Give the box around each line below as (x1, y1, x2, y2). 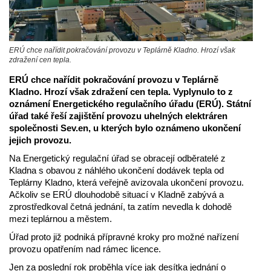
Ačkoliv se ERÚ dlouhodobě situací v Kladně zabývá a (9, 189, 224, 200)
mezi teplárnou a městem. (9, 214, 112, 224)
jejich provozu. (9, 135, 74, 146)
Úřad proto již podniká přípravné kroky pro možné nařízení (9, 232, 239, 243)
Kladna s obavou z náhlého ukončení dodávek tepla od (9, 165, 224, 176)
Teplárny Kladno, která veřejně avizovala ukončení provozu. (9, 177, 244, 188)
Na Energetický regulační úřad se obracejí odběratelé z (9, 153, 226, 164)
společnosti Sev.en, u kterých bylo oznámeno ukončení (9, 123, 241, 134)
